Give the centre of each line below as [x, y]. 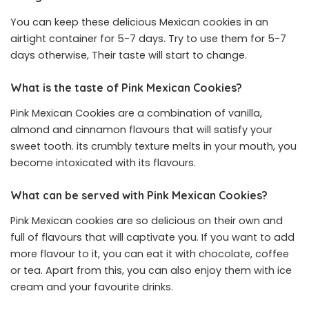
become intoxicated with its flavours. [103, 163]
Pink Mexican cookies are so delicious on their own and [147, 221]
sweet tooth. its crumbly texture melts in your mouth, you [153, 147]
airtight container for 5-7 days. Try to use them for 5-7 [148, 38]
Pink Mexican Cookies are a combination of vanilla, [136, 113]
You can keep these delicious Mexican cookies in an [139, 22]
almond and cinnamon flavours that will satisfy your [141, 130]
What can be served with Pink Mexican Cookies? [139, 196]
